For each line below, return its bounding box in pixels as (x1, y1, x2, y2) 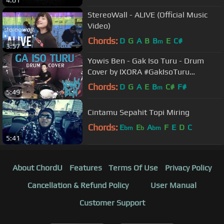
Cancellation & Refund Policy (27, 180, 128, 190)
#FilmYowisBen (87, 78, 143, 88)
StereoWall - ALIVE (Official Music (87, 10, 207, 20)
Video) (87, 21, 110, 31)
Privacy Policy (165, 162, 212, 172)
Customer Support (79, 197, 145, 207)
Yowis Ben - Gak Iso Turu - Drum (87, 56, 204, 66)
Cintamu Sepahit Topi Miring (87, 107, 189, 117)
